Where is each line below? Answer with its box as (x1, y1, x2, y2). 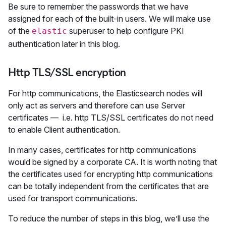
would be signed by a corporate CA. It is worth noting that (8, 157, 217, 167)
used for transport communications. (8, 193, 137, 203)
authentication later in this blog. (8, 39, 120, 49)
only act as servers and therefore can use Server (8, 100, 185, 110)
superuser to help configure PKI (67, 26, 184, 36)
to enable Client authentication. (8, 125, 120, 135)
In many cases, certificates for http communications (8, 145, 196, 155)
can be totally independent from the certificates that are (8, 181, 209, 191)
